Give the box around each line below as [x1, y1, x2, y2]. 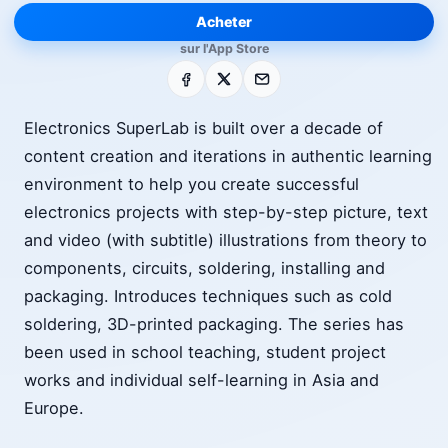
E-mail [244, 63, 292, 83]
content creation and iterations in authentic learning [24, 146, 432, 167]
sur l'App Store [179, 41, 269, 56]
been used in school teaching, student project [24, 342, 386, 363]
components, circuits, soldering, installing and [24, 258, 385, 279]
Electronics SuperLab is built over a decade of [24, 118, 383, 139]
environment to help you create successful [24, 174, 359, 195]
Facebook [168, 63, 243, 83]
